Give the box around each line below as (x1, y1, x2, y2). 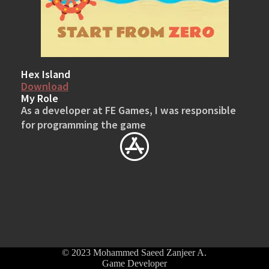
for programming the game (21, 117, 146, 131)
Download (21, 79, 68, 93)
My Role (21, 91, 58, 105)
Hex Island (21, 67, 70, 81)
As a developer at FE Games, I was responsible (21, 103, 236, 117)
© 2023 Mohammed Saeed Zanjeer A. (62, 247, 207, 258)
